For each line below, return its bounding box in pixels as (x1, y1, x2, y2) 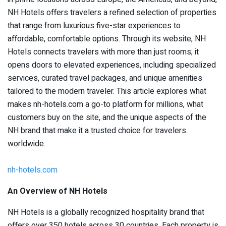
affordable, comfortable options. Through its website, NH (8, 32, 206, 45)
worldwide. (8, 137, 45, 150)
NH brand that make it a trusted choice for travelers (8, 124, 186, 137)
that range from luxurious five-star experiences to (8, 19, 181, 32)
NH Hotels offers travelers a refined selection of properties (8, 6, 216, 19)
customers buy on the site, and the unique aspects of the (8, 111, 206, 124)
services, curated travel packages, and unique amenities (8, 72, 202, 84)
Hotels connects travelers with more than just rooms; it (8, 45, 199, 58)
